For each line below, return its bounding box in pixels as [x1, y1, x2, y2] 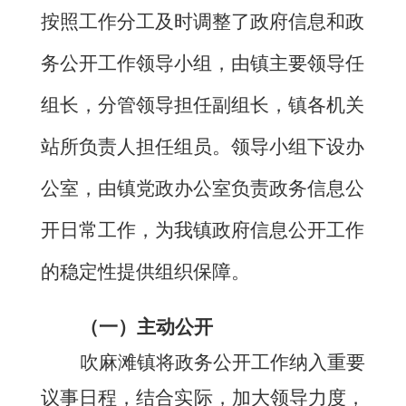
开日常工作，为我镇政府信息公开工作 [41, 219, 364, 242]
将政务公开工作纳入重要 [155, 351, 366, 373]
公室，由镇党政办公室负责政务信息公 [41, 178, 364, 200]
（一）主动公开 [79, 315, 213, 338]
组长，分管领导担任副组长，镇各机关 [41, 94, 364, 117]
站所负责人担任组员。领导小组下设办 [41, 136, 364, 159]
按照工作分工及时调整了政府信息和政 [41, 11, 364, 34]
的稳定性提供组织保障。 [41, 261, 250, 284]
